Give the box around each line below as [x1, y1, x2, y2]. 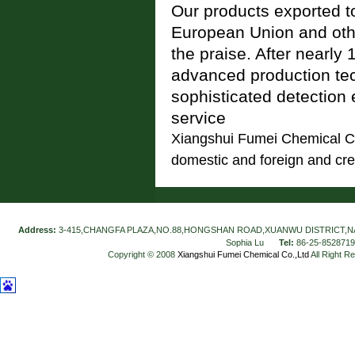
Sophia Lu [226, 238, 264, 247]
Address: [18, 225, 59, 235]
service [171, 109, 226, 127]
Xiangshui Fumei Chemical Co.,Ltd [177, 250, 309, 259]
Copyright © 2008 [107, 250, 177, 259]
